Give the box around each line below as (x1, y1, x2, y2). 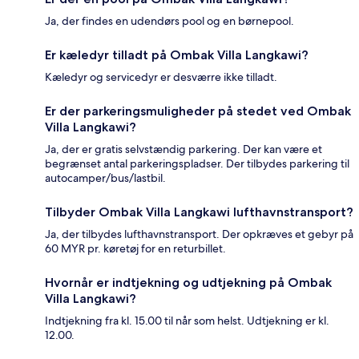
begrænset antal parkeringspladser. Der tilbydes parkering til (45, 155, 349, 171)
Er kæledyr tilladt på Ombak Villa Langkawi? (45, 46, 309, 63)
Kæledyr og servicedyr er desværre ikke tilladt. (45, 69, 277, 84)
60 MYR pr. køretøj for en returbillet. (45, 240, 226, 256)
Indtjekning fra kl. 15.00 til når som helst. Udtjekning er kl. (45, 313, 329, 328)
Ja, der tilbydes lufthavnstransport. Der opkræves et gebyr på (45, 226, 353, 241)
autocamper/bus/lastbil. (45, 170, 166, 185)
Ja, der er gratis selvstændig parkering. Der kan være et (45, 141, 322, 156)
